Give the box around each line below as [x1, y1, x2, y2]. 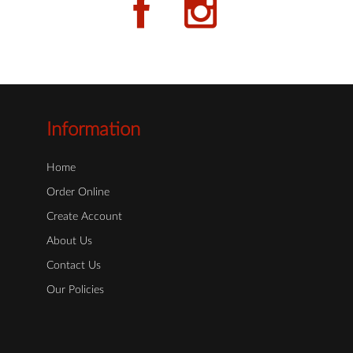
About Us [46, 236, 92, 247]
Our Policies [46, 284, 104, 296]
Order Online [46, 187, 110, 199]
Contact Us [46, 260, 101, 272]
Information [46, 121, 140, 140]
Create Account [46, 211, 122, 223]
